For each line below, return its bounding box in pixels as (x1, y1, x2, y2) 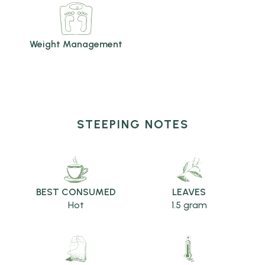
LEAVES (172, 186, 206, 198)
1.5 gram (171, 199, 207, 211)
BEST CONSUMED (35, 186, 116, 198)
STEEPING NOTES (76, 117, 189, 131)
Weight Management (29, 38, 122, 50)
